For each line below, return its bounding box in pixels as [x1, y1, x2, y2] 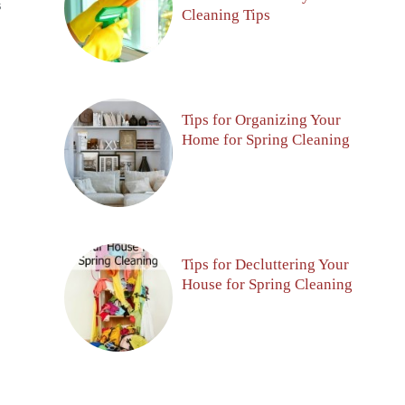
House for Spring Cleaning [182, 275, 353, 293]
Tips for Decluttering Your [182, 255, 349, 273]
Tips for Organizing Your [182, 110, 341, 128]
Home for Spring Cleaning [182, 130, 350, 148]
